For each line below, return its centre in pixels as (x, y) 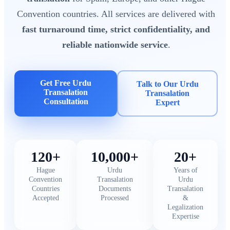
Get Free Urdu (66, 83)
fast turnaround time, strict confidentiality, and (116, 30)
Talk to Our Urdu (167, 84)
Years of (185, 170)
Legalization (185, 207)
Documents (115, 189)
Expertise (185, 217)
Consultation (66, 102)
